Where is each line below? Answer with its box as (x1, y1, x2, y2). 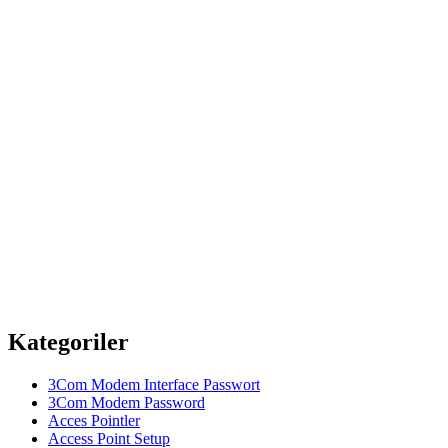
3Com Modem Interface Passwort (48, 376, 260, 394)
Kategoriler (8, 329, 129, 356)
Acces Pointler (48, 412, 140, 430)
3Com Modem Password (48, 394, 205, 412)
